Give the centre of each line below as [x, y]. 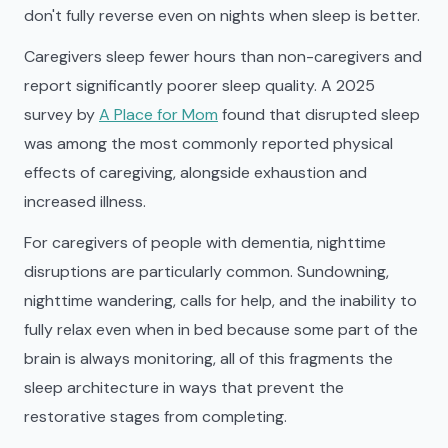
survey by [61, 114]
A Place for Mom [158, 114]
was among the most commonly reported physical [208, 143]
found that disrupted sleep [319, 114]
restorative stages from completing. [155, 416]
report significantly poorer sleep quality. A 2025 [199, 85]
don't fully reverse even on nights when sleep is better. [222, 15]
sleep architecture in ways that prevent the [184, 387]
